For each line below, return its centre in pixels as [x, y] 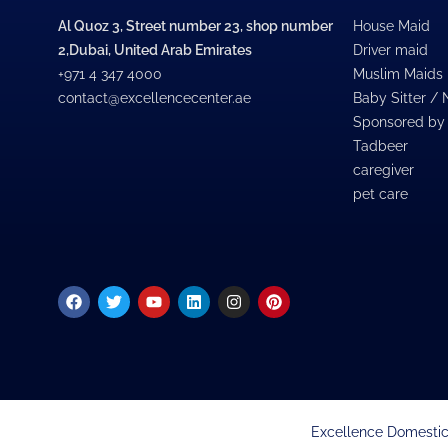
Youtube [184, 293]
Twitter [137, 293]
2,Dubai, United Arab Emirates [155, 50]
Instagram [270, 293]
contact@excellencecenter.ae [154, 98]
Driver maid [391, 50]
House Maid [392, 26]
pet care [381, 194]
